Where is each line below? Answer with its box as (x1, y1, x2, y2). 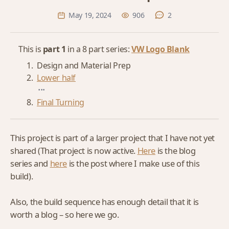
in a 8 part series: (65, 43, 132, 55)
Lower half (37, 72, 76, 83)
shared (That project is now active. (10, 145, 138, 156)
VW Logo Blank (131, 43, 190, 55)
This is (18, 43, 43, 55)
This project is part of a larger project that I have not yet (10, 132, 215, 144)
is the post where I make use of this (67, 157, 200, 169)
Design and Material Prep (37, 60, 131, 71)
